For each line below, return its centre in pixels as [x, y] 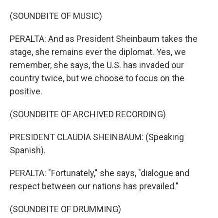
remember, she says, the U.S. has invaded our [97, 65]
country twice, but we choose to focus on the [97, 78]
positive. [26, 91]
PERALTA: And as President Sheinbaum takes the [104, 39]
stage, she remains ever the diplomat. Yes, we [98, 52]
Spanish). [28, 150]
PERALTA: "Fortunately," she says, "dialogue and [100, 173]
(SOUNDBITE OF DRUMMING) [65, 209]
